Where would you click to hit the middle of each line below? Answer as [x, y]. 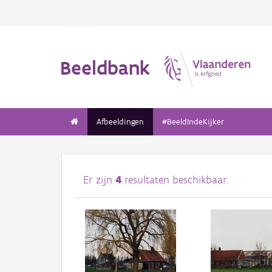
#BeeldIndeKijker [193, 122]
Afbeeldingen [120, 122]
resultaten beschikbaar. [175, 180]
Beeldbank [105, 67]
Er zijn [99, 180]
